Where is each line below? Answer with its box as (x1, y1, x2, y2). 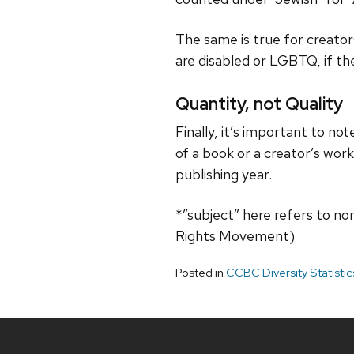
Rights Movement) (175, 227, 295, 246)
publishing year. (175, 165, 272, 184)
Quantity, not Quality (175, 92, 343, 116)
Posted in (175, 265, 226, 281)
